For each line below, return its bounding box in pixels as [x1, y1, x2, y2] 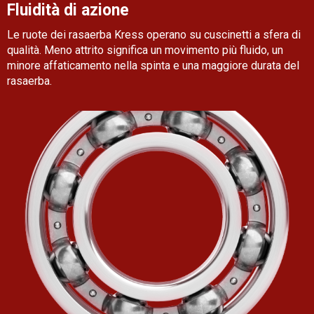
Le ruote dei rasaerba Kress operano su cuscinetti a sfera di [7, 28, 301, 41]
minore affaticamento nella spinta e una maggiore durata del [7, 59, 299, 72]
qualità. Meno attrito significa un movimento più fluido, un [7, 43, 283, 57]
